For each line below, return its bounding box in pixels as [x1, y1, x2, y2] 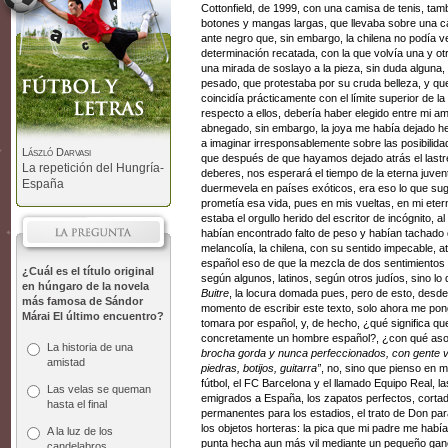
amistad [47, 356, 85, 368]
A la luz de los [47, 425, 113, 437]
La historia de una [47, 341, 133, 353]
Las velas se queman [47, 383, 151, 395]
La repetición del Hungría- [22, 161, 164, 175]
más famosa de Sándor [22, 295, 143, 307]
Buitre [201, 287, 229, 299]
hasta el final [47, 398, 107, 410]
